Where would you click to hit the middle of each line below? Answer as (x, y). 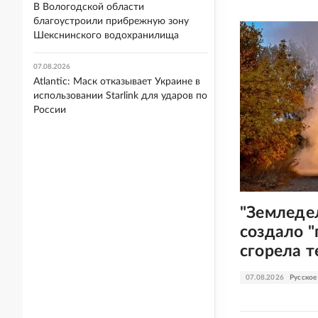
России (50, 110)
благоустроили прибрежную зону (111, 21)
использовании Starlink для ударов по (120, 96)
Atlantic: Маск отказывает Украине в (117, 82)
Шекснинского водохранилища (106, 35)
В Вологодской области (89, 7)
